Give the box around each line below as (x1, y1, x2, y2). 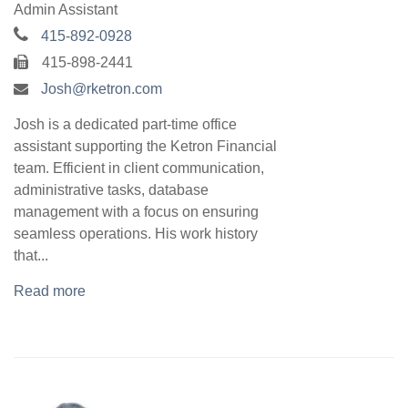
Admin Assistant (14, 2, 117, 18)
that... (14, 248, 48, 264)
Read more (14, 283, 86, 300)
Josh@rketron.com (41, 81, 162, 97)
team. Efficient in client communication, (14, 160, 264, 177)
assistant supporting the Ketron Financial (14, 138, 277, 155)
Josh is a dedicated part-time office (14, 117, 237, 133)
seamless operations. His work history (14, 226, 258, 242)
